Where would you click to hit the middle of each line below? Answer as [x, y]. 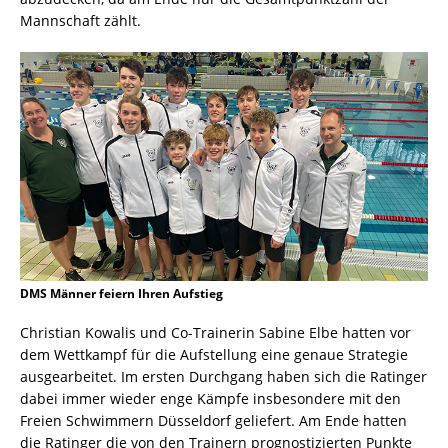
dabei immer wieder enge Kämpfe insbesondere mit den [210, 399]
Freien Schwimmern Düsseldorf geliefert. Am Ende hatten [213, 421]
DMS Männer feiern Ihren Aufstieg [121, 294]
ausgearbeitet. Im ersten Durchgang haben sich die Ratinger [223, 377]
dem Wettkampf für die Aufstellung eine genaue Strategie [214, 355]
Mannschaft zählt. [80, 20]
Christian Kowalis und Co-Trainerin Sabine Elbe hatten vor [215, 333]
